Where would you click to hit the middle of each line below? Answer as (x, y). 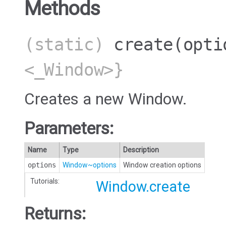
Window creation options (162, 165)
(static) (69, 44)
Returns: (55, 213)
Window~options (90, 165)
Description (141, 150)
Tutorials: (45, 181)
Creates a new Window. (106, 99)
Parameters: (69, 128)
